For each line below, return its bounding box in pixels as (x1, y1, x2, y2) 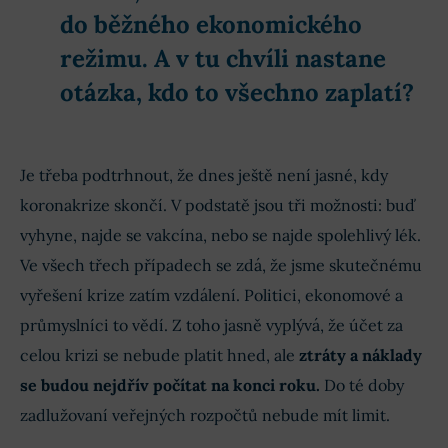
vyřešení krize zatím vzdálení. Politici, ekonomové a (20, 284, 403, 305)
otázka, (60, 76, 148, 108)
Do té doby (320, 374, 404, 395)
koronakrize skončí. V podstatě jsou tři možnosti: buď (20, 194, 416, 215)
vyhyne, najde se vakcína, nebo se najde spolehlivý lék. (20, 224, 421, 245)
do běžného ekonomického (60, 8, 362, 40)
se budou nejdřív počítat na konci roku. (20, 374, 320, 395)
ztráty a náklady (299, 344, 422, 365)
